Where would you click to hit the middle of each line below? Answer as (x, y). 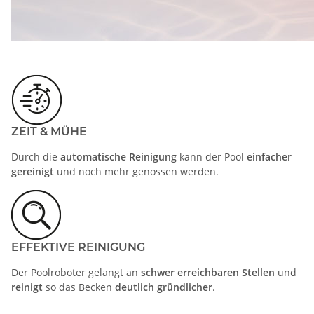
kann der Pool (212, 156)
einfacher (269, 156)
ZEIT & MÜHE (49, 131)
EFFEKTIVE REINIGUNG (78, 247)
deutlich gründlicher (164, 287)
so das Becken (79, 287)
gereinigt (33, 171)
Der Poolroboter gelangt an (76, 272)
